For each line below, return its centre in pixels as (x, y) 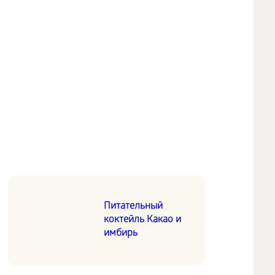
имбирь (121, 233)
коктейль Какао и (143, 220)
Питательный (134, 206)
